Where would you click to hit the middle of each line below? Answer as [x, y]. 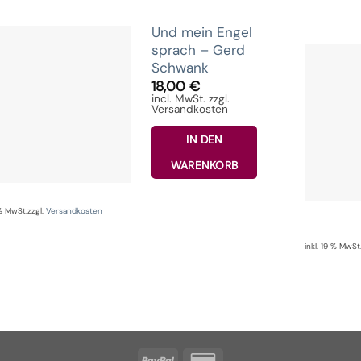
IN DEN [204, 140]
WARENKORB [204, 166]
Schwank [180, 67]
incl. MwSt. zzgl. [191, 98]
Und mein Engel [202, 32]
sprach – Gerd [199, 50]
